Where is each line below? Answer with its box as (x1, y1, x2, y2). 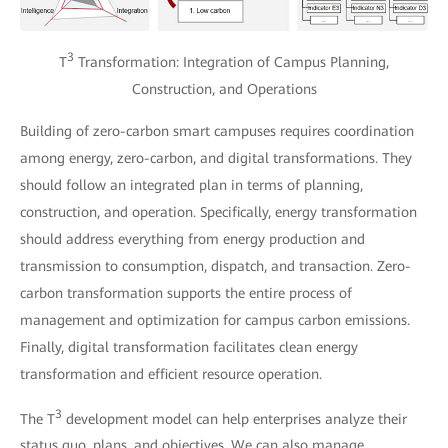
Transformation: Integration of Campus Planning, (74, 53, 389, 70)
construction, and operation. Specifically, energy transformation (20, 203, 417, 220)
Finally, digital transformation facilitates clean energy (20, 338, 358, 355)
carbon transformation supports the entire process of (20, 284, 352, 301)
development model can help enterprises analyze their (62, 410, 407, 427)
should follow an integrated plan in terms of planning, (20, 176, 363, 193)
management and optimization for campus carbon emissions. (20, 311, 410, 328)
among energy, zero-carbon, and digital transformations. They (20, 149, 412, 166)
